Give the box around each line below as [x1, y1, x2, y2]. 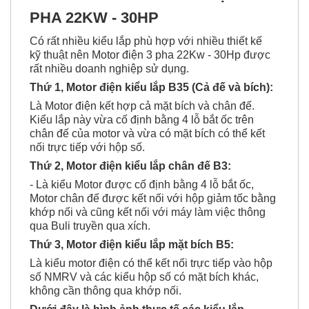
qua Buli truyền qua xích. [30, 219, 150, 232]
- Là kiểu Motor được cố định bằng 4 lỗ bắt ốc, [30, 178, 254, 190]
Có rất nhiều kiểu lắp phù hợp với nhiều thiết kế [30, 34, 262, 47]
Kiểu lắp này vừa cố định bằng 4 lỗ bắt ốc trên [30, 113, 254, 126]
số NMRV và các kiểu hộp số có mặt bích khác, [30, 270, 259, 283]
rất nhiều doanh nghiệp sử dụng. [30, 62, 189, 74]
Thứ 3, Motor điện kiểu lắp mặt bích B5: [30, 238, 234, 250]
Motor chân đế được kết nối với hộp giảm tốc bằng [30, 192, 276, 204]
